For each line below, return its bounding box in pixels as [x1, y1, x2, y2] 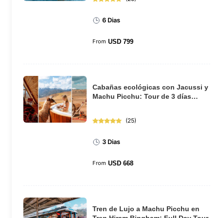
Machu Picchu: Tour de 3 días [92, 92, 192, 101]
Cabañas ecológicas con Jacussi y [92, 83, 209, 91]
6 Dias [102, 16, 121, 24]
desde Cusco [92, 102, 137, 110]
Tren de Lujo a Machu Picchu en [92, 205, 200, 213]
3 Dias [102, 138, 121, 145]
